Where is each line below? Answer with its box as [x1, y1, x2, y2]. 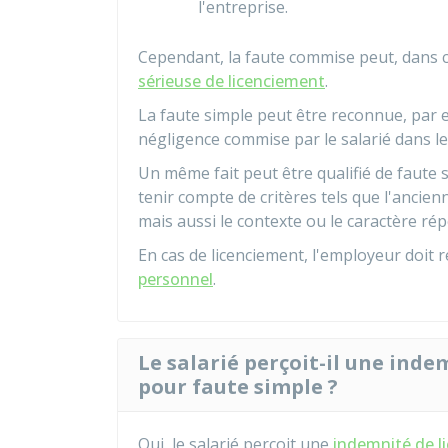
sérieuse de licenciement [138, 70, 325, 92]
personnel [138, 268, 213, 290]
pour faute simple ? [138, 373, 338, 400]
